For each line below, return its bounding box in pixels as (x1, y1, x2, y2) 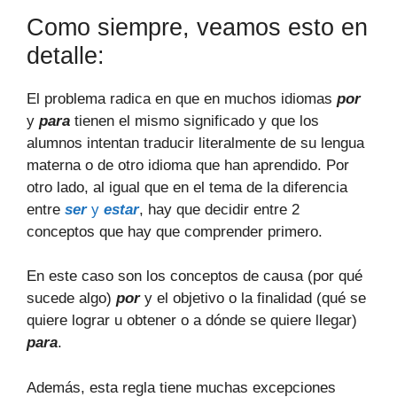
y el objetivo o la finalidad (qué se (140, 290, 366, 307)
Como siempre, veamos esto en (27, 13, 368, 41)
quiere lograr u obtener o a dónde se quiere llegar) (27, 312, 357, 329)
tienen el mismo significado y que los (70, 112, 319, 129)
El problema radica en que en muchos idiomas (27, 90, 337, 107)
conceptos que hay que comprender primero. (27, 222, 323, 240)
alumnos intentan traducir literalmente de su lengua (27, 134, 364, 152)
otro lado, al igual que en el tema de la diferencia (27, 178, 347, 196)
